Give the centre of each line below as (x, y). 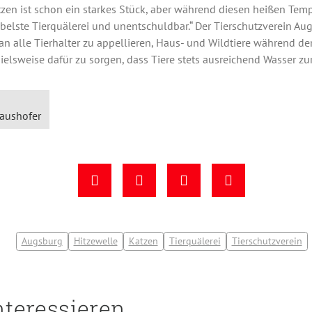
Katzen (143, 241)
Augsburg (42, 241)
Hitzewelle (95, 241)
